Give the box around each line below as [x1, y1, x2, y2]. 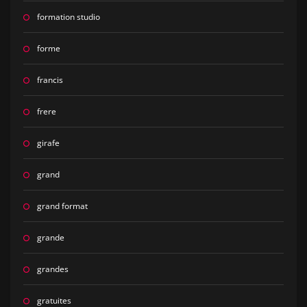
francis [36, 74, 63, 86]
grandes [36, 263, 69, 275]
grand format [36, 200, 88, 212]
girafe [36, 137, 60, 149]
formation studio [36, 11, 100, 23]
